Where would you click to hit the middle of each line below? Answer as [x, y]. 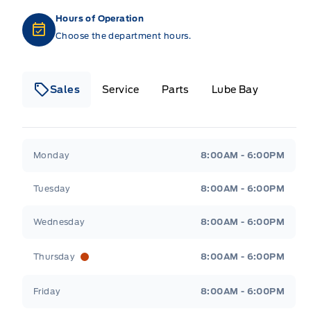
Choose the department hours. [124, 35]
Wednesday [59, 221]
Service [121, 89]
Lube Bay [235, 89]
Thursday [54, 256]
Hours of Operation [100, 18]
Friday [47, 291]
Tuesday [52, 188]
